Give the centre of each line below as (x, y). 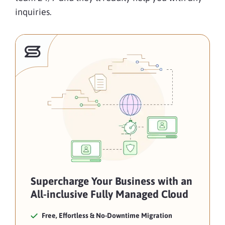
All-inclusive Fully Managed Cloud (109, 194)
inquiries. (34, 12)
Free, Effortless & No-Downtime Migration (107, 216)
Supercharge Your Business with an (111, 181)
